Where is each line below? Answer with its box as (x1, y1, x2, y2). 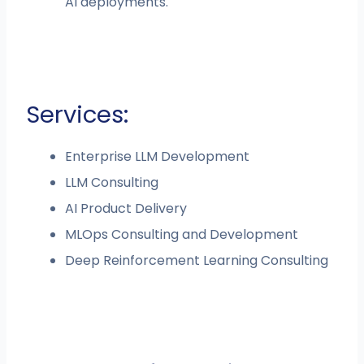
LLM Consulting (65, 173, 159, 193)
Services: (26, 98, 129, 132)
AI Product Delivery (65, 199, 188, 219)
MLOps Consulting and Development (65, 225, 299, 245)
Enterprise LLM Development (65, 147, 250, 167)
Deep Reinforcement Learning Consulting (65, 251, 329, 271)
